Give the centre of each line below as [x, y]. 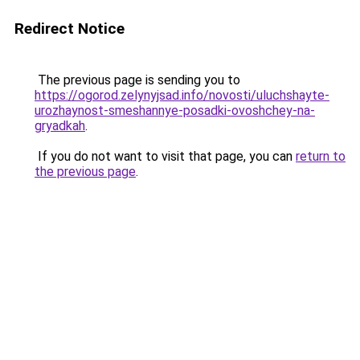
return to [321, 156]
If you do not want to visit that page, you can [165, 156]
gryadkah [60, 126]
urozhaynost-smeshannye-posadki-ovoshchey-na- [175, 110]
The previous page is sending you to [137, 80]
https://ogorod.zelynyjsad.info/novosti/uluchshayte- [182, 95]
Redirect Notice [70, 29]
